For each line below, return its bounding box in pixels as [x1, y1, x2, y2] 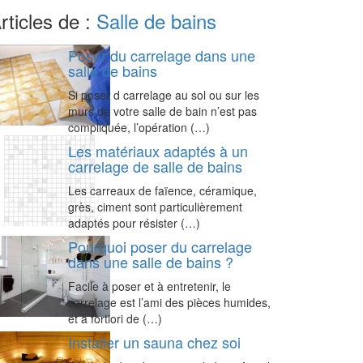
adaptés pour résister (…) [67, 214, 200, 231]
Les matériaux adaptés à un [67, 139, 248, 161]
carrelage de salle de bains [67, 155, 242, 177]
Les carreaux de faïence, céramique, [67, 181, 257, 199]
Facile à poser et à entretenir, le [67, 277, 231, 294]
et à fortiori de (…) [67, 310, 162, 327]
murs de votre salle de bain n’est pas [67, 102, 257, 119]
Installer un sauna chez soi [67, 331, 241, 352]
